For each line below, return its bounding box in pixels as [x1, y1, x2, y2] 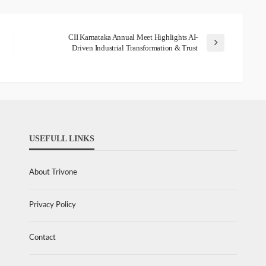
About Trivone [29, 169, 77, 177]
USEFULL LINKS [29, 134, 94, 144]
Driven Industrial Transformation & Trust [72, 43, 198, 53]
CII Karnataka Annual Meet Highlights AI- [68, 33, 198, 42]
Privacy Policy [29, 201, 76, 210]
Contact [29, 234, 56, 242]
